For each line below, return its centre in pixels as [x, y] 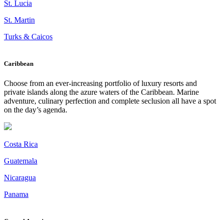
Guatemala [21, 161]
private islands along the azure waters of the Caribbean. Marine [101, 92]
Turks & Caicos [28, 37]
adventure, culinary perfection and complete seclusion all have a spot [110, 101]
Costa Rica [21, 144]
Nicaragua [20, 177]
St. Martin [19, 20]
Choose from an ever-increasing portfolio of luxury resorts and [100, 83]
